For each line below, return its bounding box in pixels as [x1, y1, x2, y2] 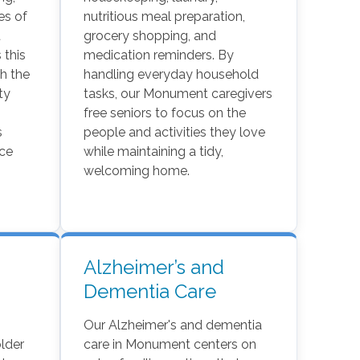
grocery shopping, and [83, 28, 216, 44]
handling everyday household [83, 67, 259, 83]
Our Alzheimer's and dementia [83, 317, 262, 333]
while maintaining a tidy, [83, 144, 223, 160]
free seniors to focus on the [83, 105, 246, 121]
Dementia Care [83, 280, 216, 304]
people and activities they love [83, 125, 265, 141]
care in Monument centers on [83, 337, 256, 353]
